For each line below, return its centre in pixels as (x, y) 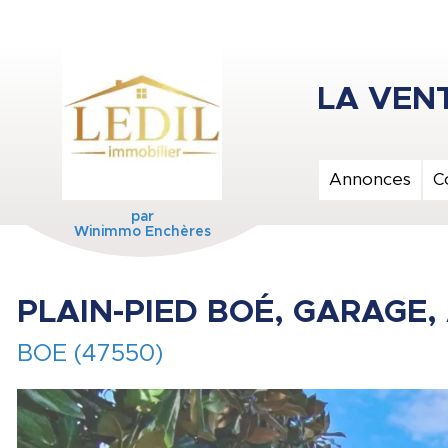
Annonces (370, 179)
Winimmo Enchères (142, 232)
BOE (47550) (90, 354)
